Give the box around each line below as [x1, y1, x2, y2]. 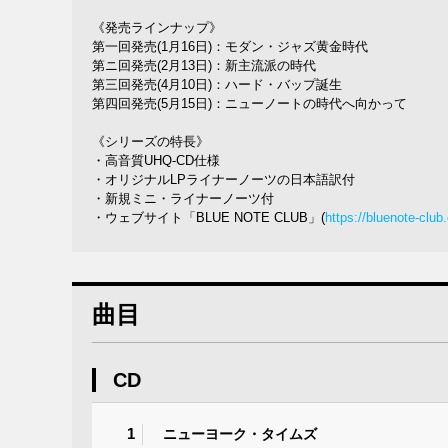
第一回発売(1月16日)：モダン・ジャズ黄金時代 [92, 39, 368, 55]
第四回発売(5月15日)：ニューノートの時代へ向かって [92, 96, 407, 112]
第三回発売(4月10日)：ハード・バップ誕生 [92, 77, 342, 93]
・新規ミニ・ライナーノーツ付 [92, 191, 274, 207]
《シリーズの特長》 [92, 134, 209, 150]
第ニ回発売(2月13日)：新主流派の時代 [92, 58, 316, 74]
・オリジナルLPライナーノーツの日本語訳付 [92, 172, 355, 188]
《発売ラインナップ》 [92, 20, 222, 36]
